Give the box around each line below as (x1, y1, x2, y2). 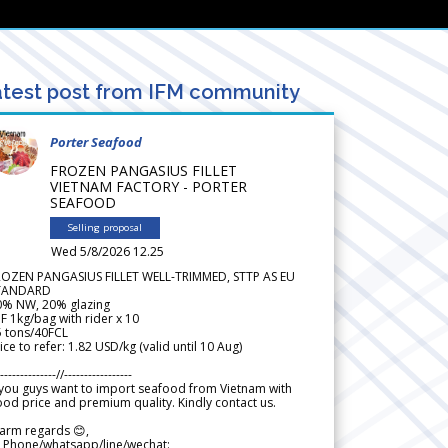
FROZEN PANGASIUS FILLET (50, 160, 237, 180)
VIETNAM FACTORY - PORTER (50, 176, 247, 196)
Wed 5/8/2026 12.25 (51, 242, 164, 260)
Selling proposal (68, 220, 142, 234)
